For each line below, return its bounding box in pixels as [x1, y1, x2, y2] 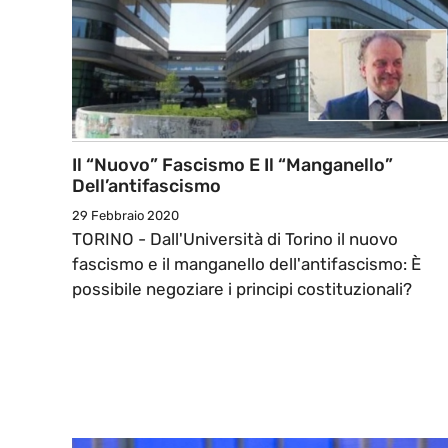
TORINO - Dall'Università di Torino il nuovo [72, 229, 398, 250]
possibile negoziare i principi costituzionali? [72, 279, 416, 300]
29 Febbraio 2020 [72, 208, 179, 224]
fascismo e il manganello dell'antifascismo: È [72, 254, 421, 275]
